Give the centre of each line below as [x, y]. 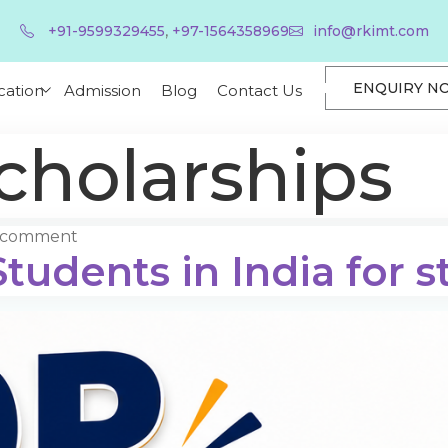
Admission [103, 90]
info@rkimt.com [370, 31]
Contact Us [260, 90]
